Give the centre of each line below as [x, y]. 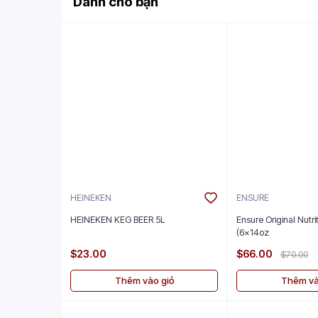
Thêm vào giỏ [144, 281]
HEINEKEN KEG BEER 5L [118, 220]
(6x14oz [253, 233]
